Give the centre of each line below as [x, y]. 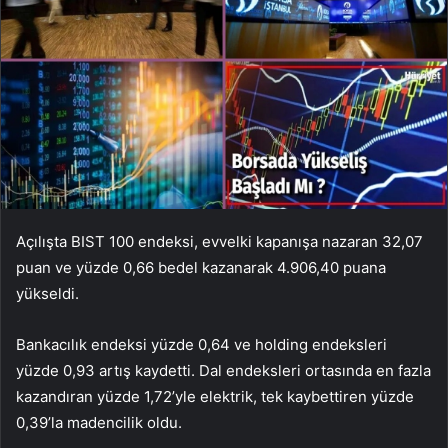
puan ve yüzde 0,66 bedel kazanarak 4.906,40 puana [201, 267]
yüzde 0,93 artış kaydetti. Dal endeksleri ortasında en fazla [223, 370]
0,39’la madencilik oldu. [99, 422]
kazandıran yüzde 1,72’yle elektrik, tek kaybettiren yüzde [215, 396]
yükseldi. [47, 293]
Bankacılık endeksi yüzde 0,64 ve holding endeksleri [201, 344]
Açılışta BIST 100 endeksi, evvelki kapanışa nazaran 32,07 [219, 241]
